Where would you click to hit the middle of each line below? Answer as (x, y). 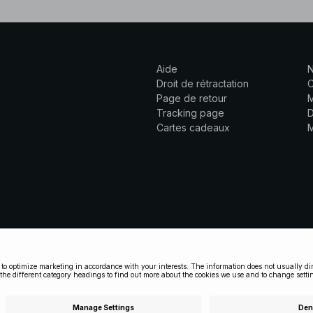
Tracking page (190, 112)
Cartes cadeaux (193, 127)
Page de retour (192, 98)
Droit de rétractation (203, 83)
